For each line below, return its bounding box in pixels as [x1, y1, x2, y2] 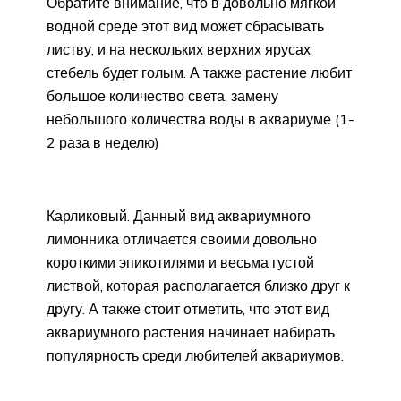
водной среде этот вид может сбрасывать [47, 16, 324, 35]
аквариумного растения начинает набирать [47, 322, 335, 341]
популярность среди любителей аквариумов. [47, 346, 344, 364]
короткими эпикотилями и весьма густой [47, 252, 314, 271]
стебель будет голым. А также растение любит [47, 63, 352, 81]
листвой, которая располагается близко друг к [47, 276, 350, 294]
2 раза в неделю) [47, 132, 159, 151]
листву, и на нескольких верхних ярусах [47, 39, 311, 58]
